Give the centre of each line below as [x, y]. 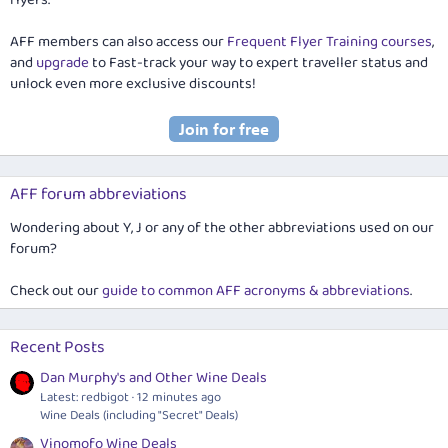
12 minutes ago [179, 398]
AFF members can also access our [118, 41]
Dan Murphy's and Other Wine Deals [153, 378]
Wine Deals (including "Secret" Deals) [139, 416]
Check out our [56, 290]
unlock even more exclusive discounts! [133, 83]
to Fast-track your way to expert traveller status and [258, 62]
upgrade [62, 62]
